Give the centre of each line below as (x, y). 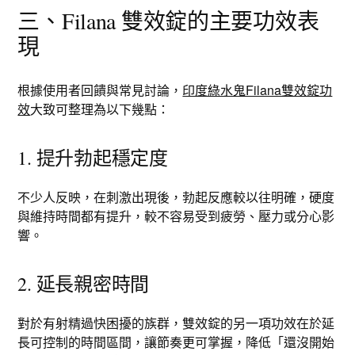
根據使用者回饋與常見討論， (100, 90)
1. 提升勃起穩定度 (93, 158)
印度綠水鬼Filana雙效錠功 (258, 90)
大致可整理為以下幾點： (100, 109)
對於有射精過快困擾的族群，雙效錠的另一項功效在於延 (176, 323)
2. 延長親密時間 (84, 284)
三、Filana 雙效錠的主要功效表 (168, 21)
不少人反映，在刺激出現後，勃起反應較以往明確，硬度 (176, 197)
